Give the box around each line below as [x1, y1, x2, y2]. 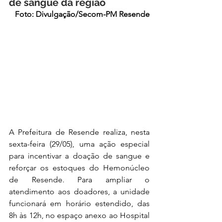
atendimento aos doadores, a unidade [9, 186, 150, 196]
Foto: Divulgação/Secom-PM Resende [15, 9, 150, 19]
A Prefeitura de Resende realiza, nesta [9, 127, 150, 137]
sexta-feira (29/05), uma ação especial [9, 139, 150, 149]
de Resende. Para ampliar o [9, 174, 150, 184]
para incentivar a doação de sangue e [9, 151, 150, 161]
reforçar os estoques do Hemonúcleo [9, 163, 150, 172]
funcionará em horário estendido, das [9, 198, 150, 208]
